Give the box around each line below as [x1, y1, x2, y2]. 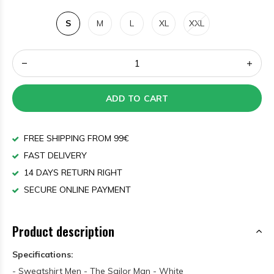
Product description [12, 222, 114, 240]
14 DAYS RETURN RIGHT [21, 167, 122, 178]
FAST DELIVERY [21, 150, 87, 161]
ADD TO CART [106, 92, 168, 104]
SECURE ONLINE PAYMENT [21, 184, 131, 195]
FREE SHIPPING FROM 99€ [21, 133, 129, 144]
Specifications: [12, 249, 73, 260]
